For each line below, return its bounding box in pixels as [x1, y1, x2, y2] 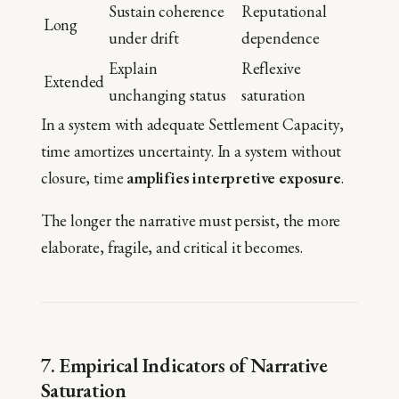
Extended [43, 71, 105, 93]
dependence [240, 28, 320, 49]
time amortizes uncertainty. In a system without [40, 141, 342, 162]
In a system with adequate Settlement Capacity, [40, 114, 344, 135]
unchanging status [108, 85, 226, 106]
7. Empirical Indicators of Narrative [40, 352, 328, 379]
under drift [108, 28, 179, 49]
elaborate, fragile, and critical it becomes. [40, 237, 303, 258]
